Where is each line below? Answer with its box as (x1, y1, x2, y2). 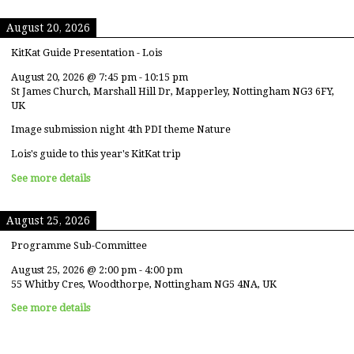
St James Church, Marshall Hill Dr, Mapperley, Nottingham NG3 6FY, (11, 85, 334, 97)
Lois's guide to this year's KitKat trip (11, 148, 181, 160)
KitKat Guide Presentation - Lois (11, 47, 162, 59)
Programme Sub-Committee (11, 239, 147, 252)
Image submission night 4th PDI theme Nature (11, 123, 231, 136)
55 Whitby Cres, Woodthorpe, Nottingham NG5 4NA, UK (11, 277, 277, 290)
